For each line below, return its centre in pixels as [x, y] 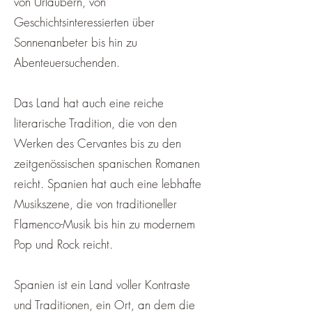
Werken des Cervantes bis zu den [97, 143]
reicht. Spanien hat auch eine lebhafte [108, 184]
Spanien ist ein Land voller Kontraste [102, 284]
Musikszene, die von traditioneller [95, 204]
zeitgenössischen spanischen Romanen [107, 163]
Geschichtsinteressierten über [84, 22]
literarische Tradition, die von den [95, 123]
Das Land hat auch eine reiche [89, 103]
